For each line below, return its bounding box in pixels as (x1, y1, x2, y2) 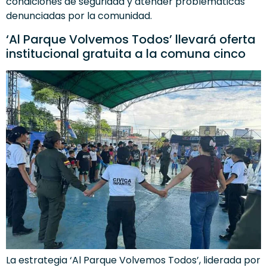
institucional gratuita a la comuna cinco (6, 45, 246, 62)
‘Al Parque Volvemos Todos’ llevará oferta (6, 30, 256, 48)
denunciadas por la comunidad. (6, 9, 152, 23)
